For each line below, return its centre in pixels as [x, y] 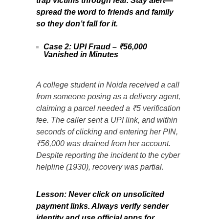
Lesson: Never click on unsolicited [100, 194]
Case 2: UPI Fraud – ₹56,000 [95, 46]
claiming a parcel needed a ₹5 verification [108, 108]
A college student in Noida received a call [108, 85]
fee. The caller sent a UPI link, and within [107, 120]
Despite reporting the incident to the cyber [108, 155]
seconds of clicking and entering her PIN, [107, 131]
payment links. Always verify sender [102, 206]
